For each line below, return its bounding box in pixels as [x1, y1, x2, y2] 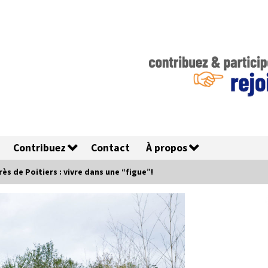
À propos [146, 141, 187, 154]
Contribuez [13, 141, 66, 154]
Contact [91, 141, 130, 154]
